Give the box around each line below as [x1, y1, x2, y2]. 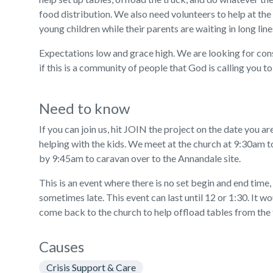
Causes [39, 238, 84, 255]
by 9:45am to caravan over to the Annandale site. [39, 152, 241, 164]
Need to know [39, 99, 130, 117]
